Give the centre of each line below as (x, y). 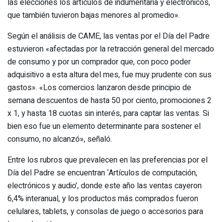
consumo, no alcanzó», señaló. (60, 139)
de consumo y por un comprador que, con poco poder (99, 62)
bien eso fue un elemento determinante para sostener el (104, 126)
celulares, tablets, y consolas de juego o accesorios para (105, 211)
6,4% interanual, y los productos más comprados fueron (103, 198)
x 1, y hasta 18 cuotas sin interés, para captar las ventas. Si (108, 113)
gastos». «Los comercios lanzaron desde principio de (99, 87)
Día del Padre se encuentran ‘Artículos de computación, (102, 173)
